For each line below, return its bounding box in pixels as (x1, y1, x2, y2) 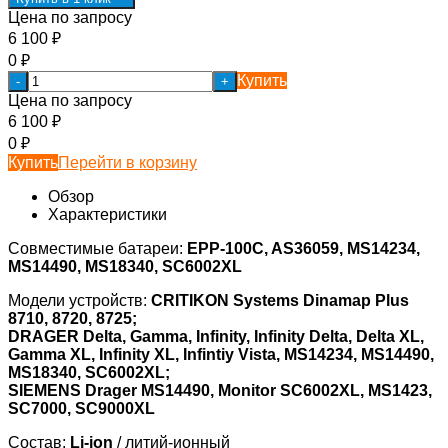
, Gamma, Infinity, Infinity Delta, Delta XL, (122, 327, 424, 345)
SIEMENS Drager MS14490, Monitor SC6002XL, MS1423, (8, 381, 432, 399)
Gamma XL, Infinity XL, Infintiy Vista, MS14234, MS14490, (8, 345, 434, 363)
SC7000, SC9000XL (8, 399, 155, 417)
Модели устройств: (8, 291, 147, 309)
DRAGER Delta (8, 327, 122, 345)
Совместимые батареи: (8, 239, 187, 257)
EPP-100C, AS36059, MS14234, (187, 239, 420, 257)
